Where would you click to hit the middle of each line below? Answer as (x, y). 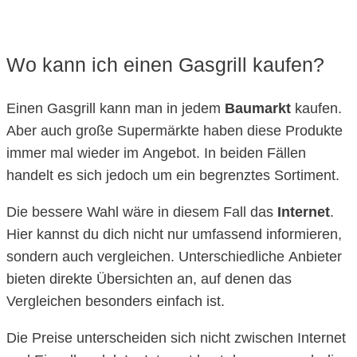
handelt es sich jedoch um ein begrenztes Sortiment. (173, 175)
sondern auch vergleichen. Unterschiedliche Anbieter (174, 256)
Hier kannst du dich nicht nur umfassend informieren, (174, 234)
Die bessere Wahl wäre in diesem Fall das (142, 212)
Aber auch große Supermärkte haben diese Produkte (175, 130)
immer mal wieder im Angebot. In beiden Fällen (156, 153)
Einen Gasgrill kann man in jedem (116, 108)
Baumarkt (258, 108)
